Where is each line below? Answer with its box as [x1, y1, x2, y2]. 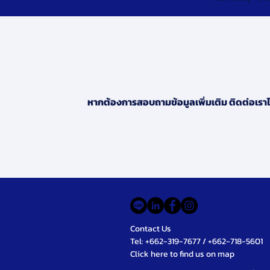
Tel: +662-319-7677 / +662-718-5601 [130, 234, 263, 248]
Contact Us [130, 222, 171, 235]
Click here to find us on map [130, 247, 234, 260]
